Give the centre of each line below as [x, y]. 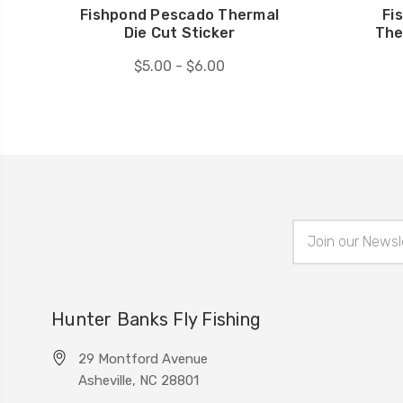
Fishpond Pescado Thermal [179, 14]
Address [316, 247]
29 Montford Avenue [143, 358]
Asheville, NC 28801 [139, 380]
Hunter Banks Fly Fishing [156, 319]
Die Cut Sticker [179, 32]
